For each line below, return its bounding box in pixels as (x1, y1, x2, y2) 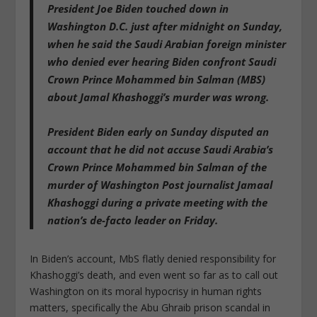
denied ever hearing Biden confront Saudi (71, 54, 277, 69)
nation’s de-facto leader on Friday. (47, 212, 219, 227)
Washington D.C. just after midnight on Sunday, (47, 18, 283, 33)
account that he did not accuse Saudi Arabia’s (47, 142, 274, 156)
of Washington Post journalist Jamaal (84, 177, 273, 192)
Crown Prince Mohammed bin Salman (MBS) (47, 71, 266, 86)
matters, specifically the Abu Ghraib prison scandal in (30, 300, 271, 314)
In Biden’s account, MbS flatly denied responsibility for (30, 251, 277, 265)
